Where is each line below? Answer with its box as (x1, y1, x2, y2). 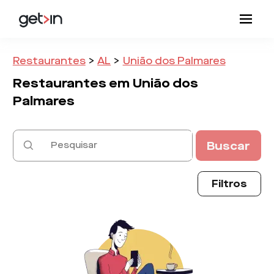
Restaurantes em (12, 74, 130, 92)
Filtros (212, 176, 248, 191)
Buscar (207, 138, 250, 154)
